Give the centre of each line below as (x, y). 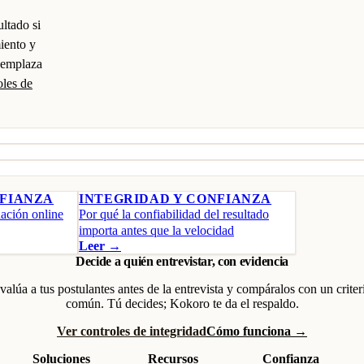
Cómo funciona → (257, 331)
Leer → (100, 246)
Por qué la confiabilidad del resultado (174, 214)
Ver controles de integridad (132, 331)
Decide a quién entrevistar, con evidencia (182, 261)
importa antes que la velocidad (156, 230)
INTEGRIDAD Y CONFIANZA (175, 199)
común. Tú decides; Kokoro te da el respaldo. (182, 303)
